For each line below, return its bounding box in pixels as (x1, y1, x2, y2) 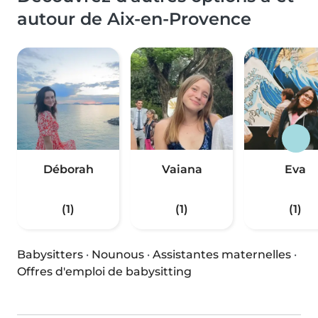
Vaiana (161, 163, 202, 177)
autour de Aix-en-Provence (17, 9, 251, 30)
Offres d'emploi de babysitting (17, 265, 192, 279)
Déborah (43, 163, 94, 177)
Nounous (92, 248, 144, 262)
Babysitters (17, 248, 83, 262)
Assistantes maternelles (153, 248, 291, 262)
